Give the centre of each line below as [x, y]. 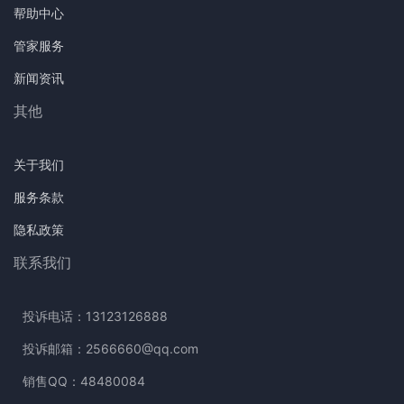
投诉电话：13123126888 [95, 316]
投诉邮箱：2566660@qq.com [110, 349]
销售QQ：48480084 [84, 381]
